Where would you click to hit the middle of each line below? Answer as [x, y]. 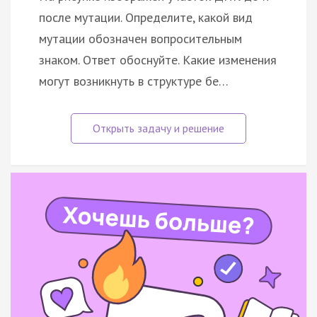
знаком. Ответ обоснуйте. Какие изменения [158, 59]
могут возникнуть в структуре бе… [134, 81]
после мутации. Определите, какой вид [146, 17]
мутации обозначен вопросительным [140, 38]
